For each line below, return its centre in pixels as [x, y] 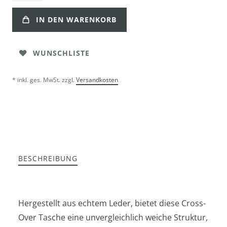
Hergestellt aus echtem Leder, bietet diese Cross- [112, 203]
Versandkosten [97, 80]
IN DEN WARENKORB [76, 20]
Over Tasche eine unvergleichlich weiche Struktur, [113, 217]
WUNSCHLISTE [61, 53]
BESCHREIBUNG [48, 158]
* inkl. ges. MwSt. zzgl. [44, 80]
